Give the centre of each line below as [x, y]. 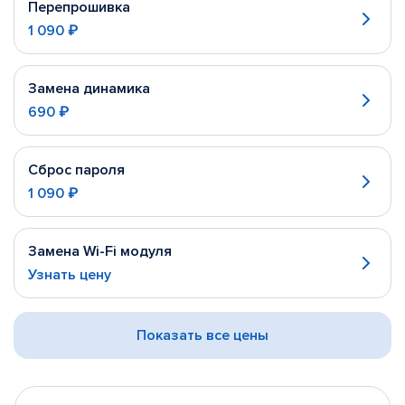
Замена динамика [89, 89]
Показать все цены [202, 335]
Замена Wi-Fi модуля [100, 251]
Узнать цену [70, 275]
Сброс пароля [76, 170]
